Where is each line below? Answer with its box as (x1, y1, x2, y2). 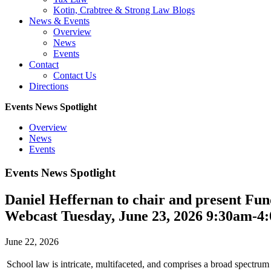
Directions (29, 81, 68, 91)
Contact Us (53, 70, 96, 80)
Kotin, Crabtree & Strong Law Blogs (53, 5, 195, 15)
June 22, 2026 (5, 236, 59, 247)
